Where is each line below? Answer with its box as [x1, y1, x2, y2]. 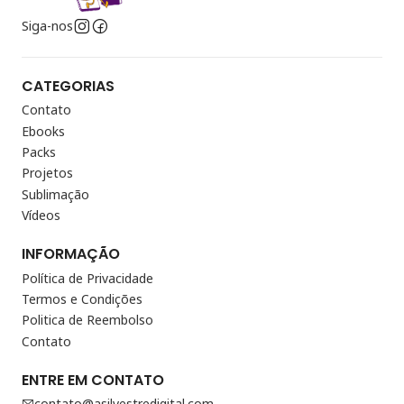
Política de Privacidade [22, 269, 153, 287]
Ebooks [22, 122, 65, 140]
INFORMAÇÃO [22, 243, 120, 265]
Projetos [22, 164, 73, 182]
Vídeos [22, 207, 60, 225]
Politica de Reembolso [22, 311, 153, 329]
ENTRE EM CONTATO [22, 369, 164, 390]
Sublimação [22, 185, 89, 203]
